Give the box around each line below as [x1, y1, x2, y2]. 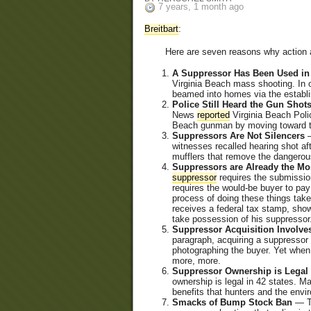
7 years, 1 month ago [158, 1, 244, 12]
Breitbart [144, 24, 178, 35]
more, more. [172, 255, 221, 267]
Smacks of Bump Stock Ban [172, 297, 292, 308]
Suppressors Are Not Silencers [172, 131, 305, 142]
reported [197, 110, 230, 121]
